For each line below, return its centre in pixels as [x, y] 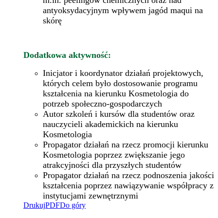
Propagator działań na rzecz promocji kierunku [126, 144]
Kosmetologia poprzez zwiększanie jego [114, 154]
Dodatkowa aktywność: [67, 55]
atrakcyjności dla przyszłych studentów [112, 165]
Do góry [73, 205]
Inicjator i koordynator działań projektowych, [123, 73]
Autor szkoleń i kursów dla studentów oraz [119, 114]
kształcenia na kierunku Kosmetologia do [116, 93]
